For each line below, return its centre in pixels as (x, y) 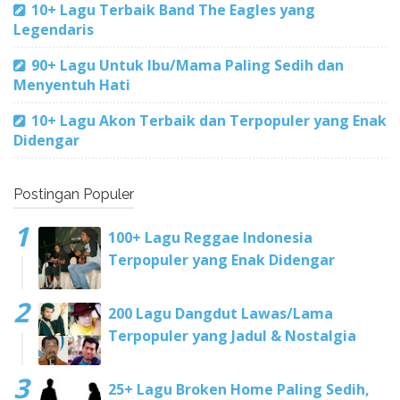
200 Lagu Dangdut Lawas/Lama (221, 313)
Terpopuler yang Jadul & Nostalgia (232, 335)
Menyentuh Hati (72, 84)
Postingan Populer (74, 194)
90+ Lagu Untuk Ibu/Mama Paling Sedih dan (187, 65)
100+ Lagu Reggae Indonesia (210, 237)
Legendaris (54, 29)
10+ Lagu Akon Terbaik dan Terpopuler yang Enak (209, 120)
